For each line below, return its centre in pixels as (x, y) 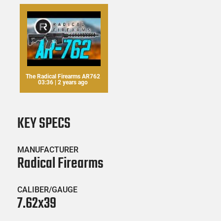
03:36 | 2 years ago (63, 83)
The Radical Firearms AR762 (63, 77)
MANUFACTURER (48, 150)
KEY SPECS (44, 124)
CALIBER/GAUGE (47, 190)
